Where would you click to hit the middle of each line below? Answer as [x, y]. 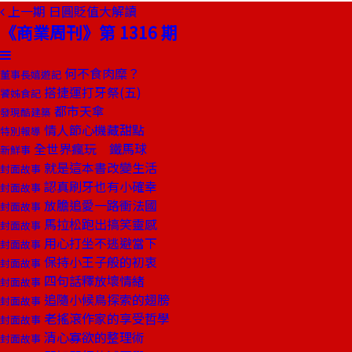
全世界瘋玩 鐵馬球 [89, 148]
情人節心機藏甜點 [93, 130]
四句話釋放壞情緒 [93, 280]
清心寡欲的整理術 [93, 337]
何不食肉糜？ [101, 73]
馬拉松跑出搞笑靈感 [99, 224]
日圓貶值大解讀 [93, 11]
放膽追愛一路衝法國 [99, 205]
